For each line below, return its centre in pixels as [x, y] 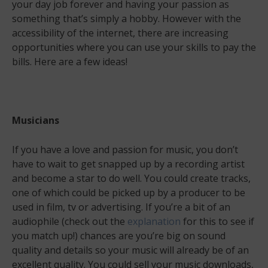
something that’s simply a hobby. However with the [127, 18]
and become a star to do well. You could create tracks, [131, 178]
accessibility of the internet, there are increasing [120, 33]
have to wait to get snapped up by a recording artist [128, 164]
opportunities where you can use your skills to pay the [134, 47]
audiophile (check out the [70, 221]
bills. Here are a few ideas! [70, 61]
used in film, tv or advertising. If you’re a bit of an [121, 207]
